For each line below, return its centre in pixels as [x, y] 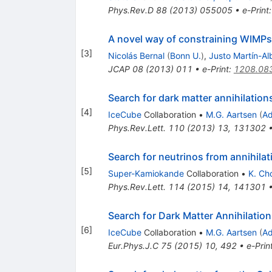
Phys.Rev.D [131, 10]
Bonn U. [185, 55]
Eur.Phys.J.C [133, 245]
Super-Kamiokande [146, 173]
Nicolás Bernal [136, 55]
